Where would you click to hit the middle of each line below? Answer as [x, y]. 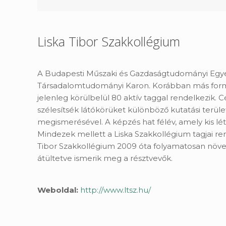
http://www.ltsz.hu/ [116, 190]
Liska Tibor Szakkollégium [109, 41]
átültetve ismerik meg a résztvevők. [105, 158]
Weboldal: [59, 190]
